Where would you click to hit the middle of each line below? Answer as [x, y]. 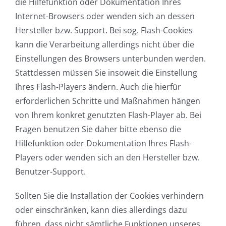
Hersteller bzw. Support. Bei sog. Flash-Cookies [104, 31]
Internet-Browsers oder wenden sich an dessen [105, 16]
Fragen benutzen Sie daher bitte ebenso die [98, 129]
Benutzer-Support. [50, 172]
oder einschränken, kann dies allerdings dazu [101, 210]
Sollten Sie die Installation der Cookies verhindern [109, 196]
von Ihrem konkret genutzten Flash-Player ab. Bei [108, 115]
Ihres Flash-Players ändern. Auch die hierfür [98, 87]
